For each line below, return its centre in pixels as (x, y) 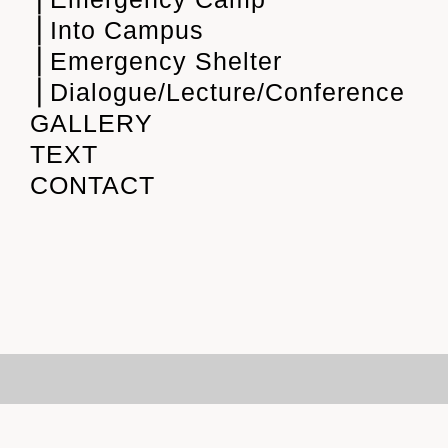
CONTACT (92, 185)
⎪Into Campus (117, 30)
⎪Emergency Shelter (156, 61)
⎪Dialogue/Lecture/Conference (217, 92)
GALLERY (91, 123)
